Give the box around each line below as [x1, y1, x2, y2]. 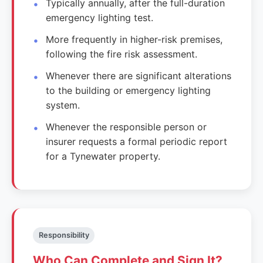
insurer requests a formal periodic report [46, 135, 228, 147]
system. [46, 99, 80, 111]
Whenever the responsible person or [46, 120, 207, 133]
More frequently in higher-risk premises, [46, 33, 223, 45]
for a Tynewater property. [46, 150, 161, 162]
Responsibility [38, 230, 89, 240]
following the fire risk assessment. [46, 48, 198, 60]
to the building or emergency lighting [46, 84, 211, 96]
